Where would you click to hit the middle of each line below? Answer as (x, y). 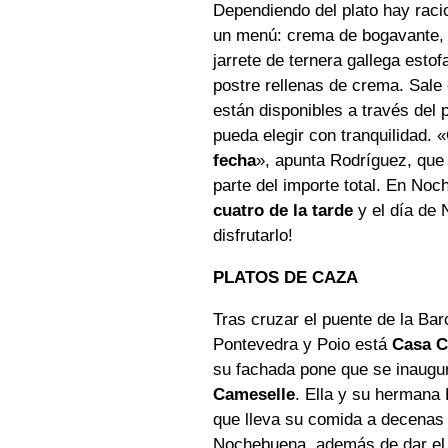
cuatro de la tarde (283, 211)
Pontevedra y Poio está (303, 345)
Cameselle (254, 395)
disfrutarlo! (253, 236)
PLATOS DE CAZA (286, 278)
